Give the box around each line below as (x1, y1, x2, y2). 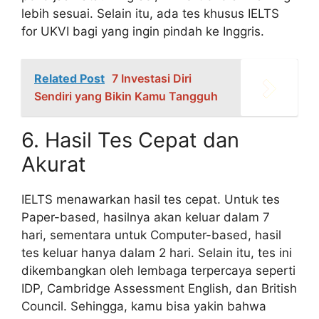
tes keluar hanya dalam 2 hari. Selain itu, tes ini (21, 245, 292, 260)
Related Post (34, 70, 105, 85)
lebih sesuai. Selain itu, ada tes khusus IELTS (21, 6, 279, 21)
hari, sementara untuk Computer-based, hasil (21, 227, 281, 242)
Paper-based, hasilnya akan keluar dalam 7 (21, 209, 270, 224)
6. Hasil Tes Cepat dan (21, 127, 239, 152)
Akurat (21, 151, 86, 177)
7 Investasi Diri (112, 70, 192, 85)
